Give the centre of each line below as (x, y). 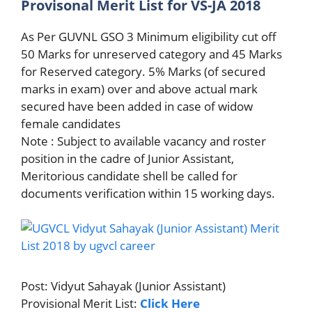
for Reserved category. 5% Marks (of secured (143, 71)
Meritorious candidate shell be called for (129, 175)
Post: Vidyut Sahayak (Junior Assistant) (123, 286)
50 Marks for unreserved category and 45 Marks (151, 54)
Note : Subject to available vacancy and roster (143, 141)
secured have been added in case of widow (137, 106)
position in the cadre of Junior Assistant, (127, 158)
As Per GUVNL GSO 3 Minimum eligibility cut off (149, 36)
